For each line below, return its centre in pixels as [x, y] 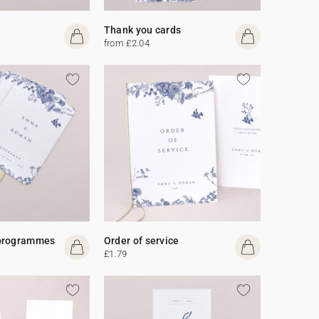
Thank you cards [142, 30]
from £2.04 [126, 43]
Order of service [141, 240]
